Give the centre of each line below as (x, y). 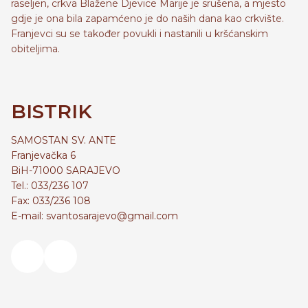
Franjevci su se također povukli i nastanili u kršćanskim (140, 34)
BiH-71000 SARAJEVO (66, 170)
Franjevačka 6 (43, 155)
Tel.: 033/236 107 (50, 186)
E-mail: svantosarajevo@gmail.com (95, 216)
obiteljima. (35, 49)
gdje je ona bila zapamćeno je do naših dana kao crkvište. (147, 19)
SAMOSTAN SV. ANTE (64, 140)
